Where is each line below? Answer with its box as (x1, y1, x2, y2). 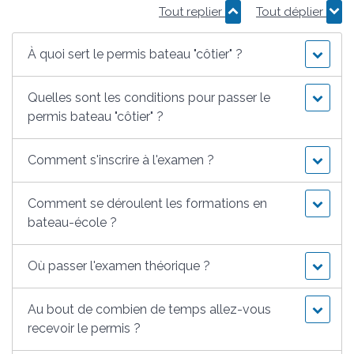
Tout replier (159, 4, 225, 19)
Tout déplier (256, 4, 326, 19)
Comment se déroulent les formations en (28, 195, 268, 211)
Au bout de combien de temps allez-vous (28, 301, 272, 317)
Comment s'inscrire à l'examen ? (28, 152, 215, 168)
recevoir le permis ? (28, 320, 141, 336)
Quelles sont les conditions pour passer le (28, 89, 271, 105)
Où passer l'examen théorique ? (28, 258, 211, 273)
